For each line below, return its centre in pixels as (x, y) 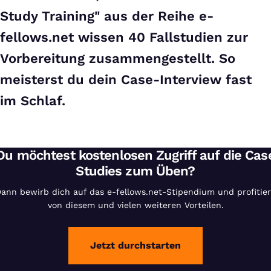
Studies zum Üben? (135, 171)
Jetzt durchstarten (135, 246)
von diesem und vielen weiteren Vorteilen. (135, 205)
